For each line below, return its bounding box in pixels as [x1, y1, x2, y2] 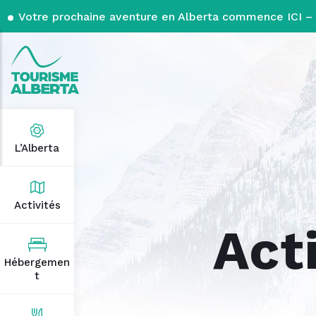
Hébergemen [4, 256, 70, 269]
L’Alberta [15, 142, 59, 154]
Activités [13, 199, 61, 212]
